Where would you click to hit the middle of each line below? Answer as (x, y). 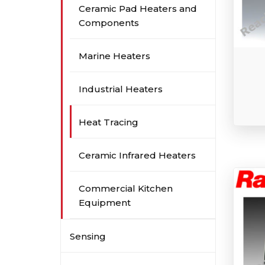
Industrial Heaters (121, 89)
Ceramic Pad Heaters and (138, 9)
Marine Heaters (114, 56)
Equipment (105, 203)
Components (109, 23)
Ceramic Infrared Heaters (137, 155)
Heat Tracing (109, 122)
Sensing (88, 236)
